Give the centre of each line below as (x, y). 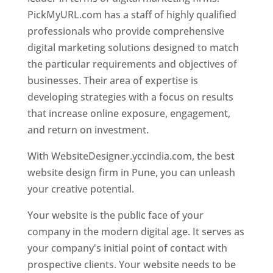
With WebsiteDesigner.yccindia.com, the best (131, 156)
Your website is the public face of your (115, 215)
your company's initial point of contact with (127, 248)
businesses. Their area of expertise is (112, 80)
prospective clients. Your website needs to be (131, 264)
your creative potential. (80, 189)
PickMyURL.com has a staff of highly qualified (132, 14)
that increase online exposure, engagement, (129, 113)
